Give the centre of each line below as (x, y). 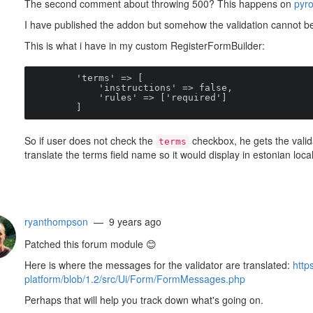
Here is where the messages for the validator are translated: (158, 265)
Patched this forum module (85, 244)
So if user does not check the (90, 140)
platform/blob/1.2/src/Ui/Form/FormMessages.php (134, 279)
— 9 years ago (124, 221)
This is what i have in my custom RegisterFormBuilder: (144, 45)
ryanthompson (56, 221)
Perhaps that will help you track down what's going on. (144, 300)
